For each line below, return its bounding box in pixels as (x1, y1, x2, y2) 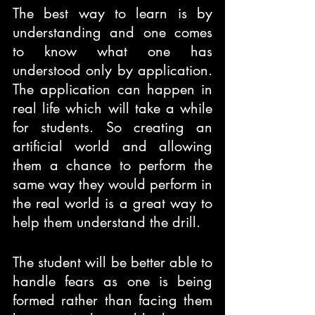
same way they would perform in (13, 174, 212, 193)
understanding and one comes (13, 22, 212, 41)
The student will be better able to (13, 252, 212, 271)
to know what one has (13, 41, 212, 60)
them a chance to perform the (13, 155, 212, 174)
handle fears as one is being (13, 271, 212, 290)
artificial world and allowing (13, 136, 212, 155)
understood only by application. (13, 60, 212, 79)
